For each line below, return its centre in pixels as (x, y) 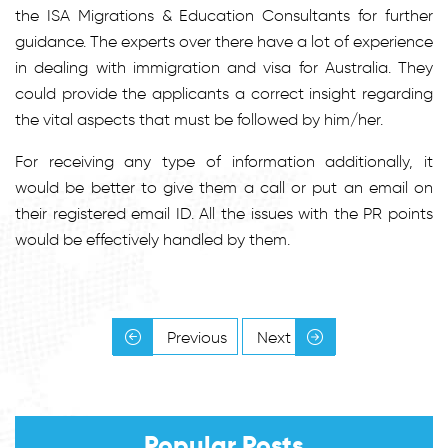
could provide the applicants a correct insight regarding (224, 93)
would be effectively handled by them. (152, 239)
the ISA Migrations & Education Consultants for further (224, 15)
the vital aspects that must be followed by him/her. (199, 119)
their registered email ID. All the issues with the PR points (224, 213)
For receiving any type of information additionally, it (224, 161)
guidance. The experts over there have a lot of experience (224, 41)
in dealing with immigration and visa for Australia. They (224, 67)
